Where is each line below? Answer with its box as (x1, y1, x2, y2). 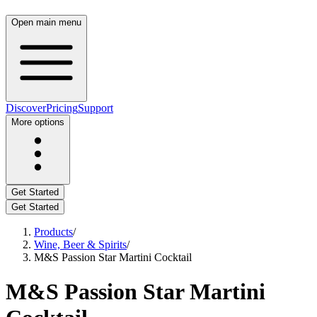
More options (11, 117, 64, 127)
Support (78, 102, 113, 114)
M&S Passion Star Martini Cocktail (34, 251, 192, 263)
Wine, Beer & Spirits (34, 238, 127, 250)
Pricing (46, 102, 78, 114)
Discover (6, 102, 46, 114)
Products (34, 226, 73, 238)
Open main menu (11, 17, 81, 28)
